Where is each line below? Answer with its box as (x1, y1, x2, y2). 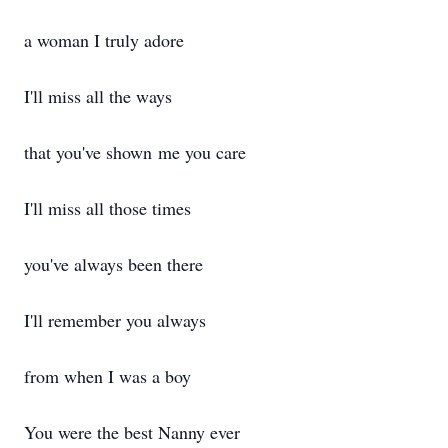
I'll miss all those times (24, 196, 191, 220)
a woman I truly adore (24, 28, 184, 52)
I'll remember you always (24, 308, 206, 332)
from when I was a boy (24, 364, 191, 388)
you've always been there (24, 252, 203, 276)
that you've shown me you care (24, 140, 246, 164)
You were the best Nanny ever (24, 420, 240, 444)
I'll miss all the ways (24, 84, 172, 108)
